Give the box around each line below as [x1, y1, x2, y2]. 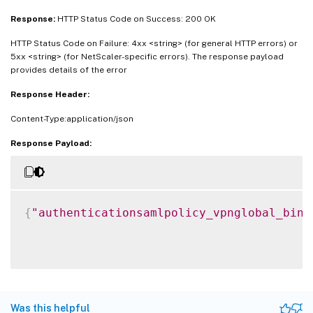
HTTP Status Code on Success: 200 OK [57, 14, 216, 24]
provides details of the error [10, 65, 127, 75]
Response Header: [10, 89, 89, 100]
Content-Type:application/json [10, 114, 133, 124]
